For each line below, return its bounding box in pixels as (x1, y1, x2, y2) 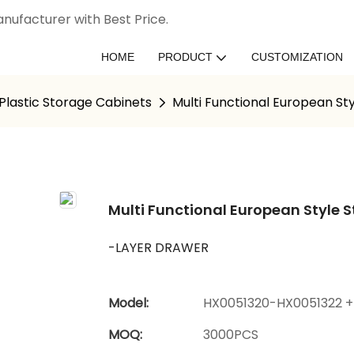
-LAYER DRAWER (108, 238, 209, 257)
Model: (108, 293, 149, 312)
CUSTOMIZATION (251, 51, 343, 63)
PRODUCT (158, 51, 213, 63)
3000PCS (203, 325, 258, 344)
